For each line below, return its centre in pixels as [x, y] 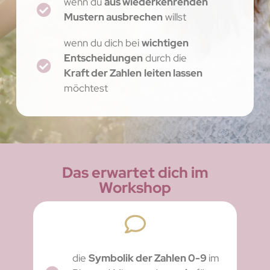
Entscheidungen [103, 58]
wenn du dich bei [102, 43]
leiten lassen [173, 73]
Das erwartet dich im [135, 172]
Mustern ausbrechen [113, 17]
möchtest [86, 88]
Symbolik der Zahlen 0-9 [148, 258]
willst [174, 17]
